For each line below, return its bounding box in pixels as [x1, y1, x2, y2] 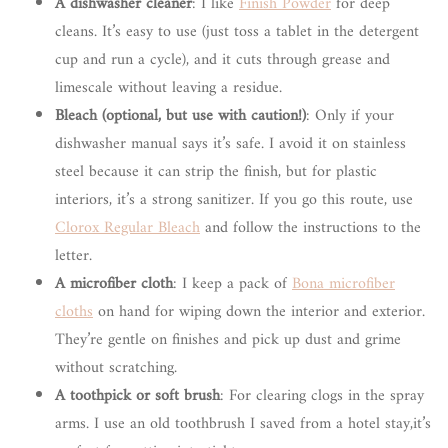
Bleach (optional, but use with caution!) [55, 101, 306, 130]
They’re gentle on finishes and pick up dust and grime [55, 325, 401, 354]
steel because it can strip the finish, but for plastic [55, 157, 377, 186]
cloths [55, 297, 93, 326]
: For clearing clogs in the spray [220, 381, 424, 410]
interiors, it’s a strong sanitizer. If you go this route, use [55, 185, 413, 214]
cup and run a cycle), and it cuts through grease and [55, 45, 390, 74]
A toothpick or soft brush [55, 381, 220, 410]
